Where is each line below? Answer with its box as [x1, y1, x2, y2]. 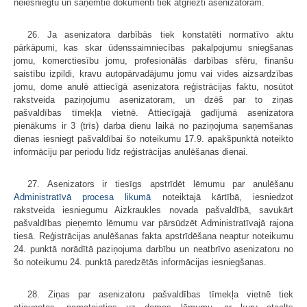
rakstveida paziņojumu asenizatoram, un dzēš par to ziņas [14, 95, 293, 106]
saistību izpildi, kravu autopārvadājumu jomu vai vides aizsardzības [14, 69, 293, 79]
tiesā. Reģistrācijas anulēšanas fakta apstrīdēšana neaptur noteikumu [14, 231, 293, 242]
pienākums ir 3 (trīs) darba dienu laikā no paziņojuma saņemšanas [14, 121, 293, 132]
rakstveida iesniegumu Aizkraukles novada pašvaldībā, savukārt [14, 205, 293, 216]
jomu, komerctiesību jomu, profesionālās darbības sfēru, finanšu [14, 56, 293, 66]
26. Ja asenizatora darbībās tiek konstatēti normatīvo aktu [27, 29, 293, 40]
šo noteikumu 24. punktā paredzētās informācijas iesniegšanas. [14, 257, 267, 268]
